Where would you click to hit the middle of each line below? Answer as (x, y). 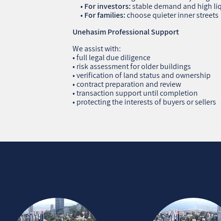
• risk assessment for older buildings (132, 66)
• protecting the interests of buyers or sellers (145, 102)
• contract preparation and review (127, 84)
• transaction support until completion (135, 93)
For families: (105, 15)
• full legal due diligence (112, 57)
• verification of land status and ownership (142, 75)
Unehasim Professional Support (126, 32)
